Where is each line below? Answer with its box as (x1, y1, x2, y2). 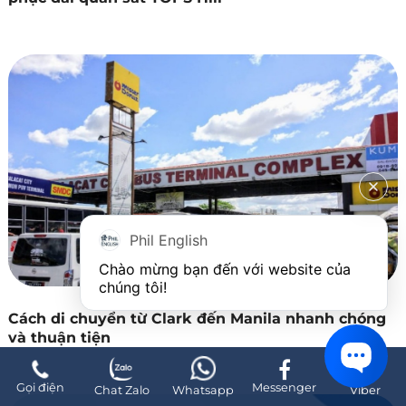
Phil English (130, 231, 208, 249)
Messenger (252, 381, 317, 394)
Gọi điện (16, 381, 65, 394)
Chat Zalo (93, 383, 150, 397)
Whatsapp (172, 383, 234, 397)
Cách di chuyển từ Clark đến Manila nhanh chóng (7, 309, 386, 327)
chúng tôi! (99, 278, 167, 296)
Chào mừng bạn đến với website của (99, 260, 351, 278)
